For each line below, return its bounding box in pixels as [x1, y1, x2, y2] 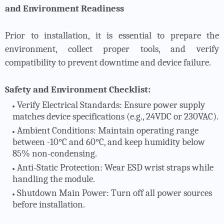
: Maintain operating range [93, 124, 198, 136]
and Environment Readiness [5, 2, 124, 14]
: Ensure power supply [119, 99, 205, 110]
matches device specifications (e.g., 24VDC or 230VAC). [12, 110, 218, 122]
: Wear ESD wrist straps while [100, 161, 213, 173]
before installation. [12, 198, 85, 210]
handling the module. [12, 173, 95, 184]
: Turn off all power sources [106, 187, 212, 198]
